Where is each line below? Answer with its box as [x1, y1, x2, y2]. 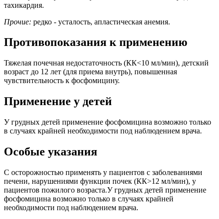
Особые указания [4, 145, 97, 158]
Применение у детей [4, 95, 112, 108]
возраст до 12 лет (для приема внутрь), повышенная [4, 67, 177, 76]
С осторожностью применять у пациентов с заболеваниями [4, 168, 202, 176]
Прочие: [4, 17, 31, 26]
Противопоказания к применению [4, 36, 187, 49]
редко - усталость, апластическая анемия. [31, 17, 170, 26]
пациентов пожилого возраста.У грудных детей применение [4, 186, 206, 194]
